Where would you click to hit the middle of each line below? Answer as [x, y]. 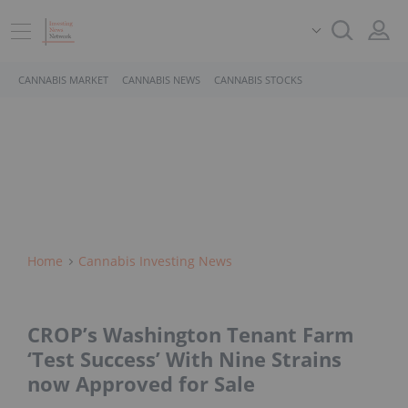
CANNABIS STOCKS [258, 80]
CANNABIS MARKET [63, 80]
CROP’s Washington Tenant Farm [191, 335]
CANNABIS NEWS [161, 80]
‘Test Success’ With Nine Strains [184, 359]
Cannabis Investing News [155, 261]
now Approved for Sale [141, 384]
